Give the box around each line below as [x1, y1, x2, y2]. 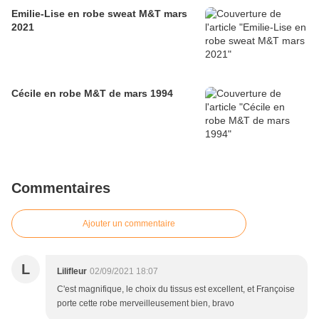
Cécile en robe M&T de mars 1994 [11, 88, 173, 100]
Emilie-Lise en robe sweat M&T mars [11, 8, 187, 20]
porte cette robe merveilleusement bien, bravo [57, 298, 234, 309]
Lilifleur [57, 266, 87, 277]
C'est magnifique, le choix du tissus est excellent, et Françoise [57, 284, 295, 295]
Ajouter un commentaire [83, 219, 175, 229]
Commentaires [11, 180, 110, 197]
